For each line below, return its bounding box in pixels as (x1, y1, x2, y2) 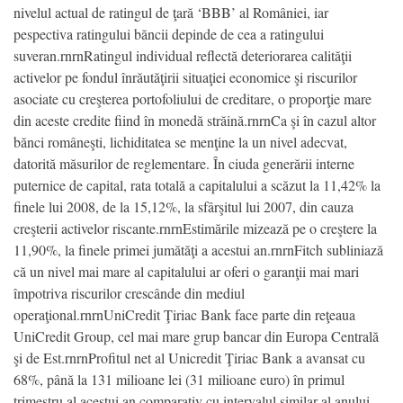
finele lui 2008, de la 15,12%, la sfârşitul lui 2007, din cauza (13, 196, 354, 216)
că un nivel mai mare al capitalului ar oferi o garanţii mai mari (13, 261, 359, 281)
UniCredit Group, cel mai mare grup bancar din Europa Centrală (13, 326, 379, 345)
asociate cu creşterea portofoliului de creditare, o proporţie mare (13, 88, 372, 108)
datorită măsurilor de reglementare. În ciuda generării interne (13, 153, 354, 173)
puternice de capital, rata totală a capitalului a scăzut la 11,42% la (13, 175, 381, 194)
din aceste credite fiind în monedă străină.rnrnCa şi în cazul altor (13, 110, 376, 130)
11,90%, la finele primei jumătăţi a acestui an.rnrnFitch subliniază (13, 239, 383, 259)
